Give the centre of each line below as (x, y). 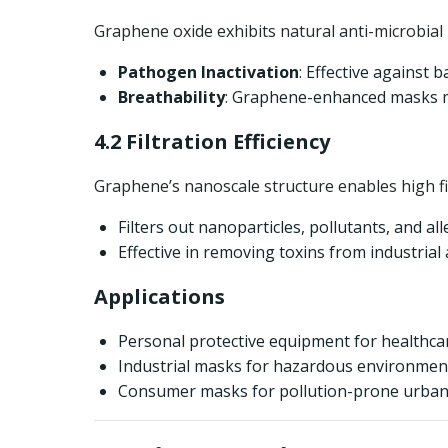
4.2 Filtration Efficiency (212, 141)
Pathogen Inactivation (208, 72)
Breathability (171, 97)
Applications (159, 296)
